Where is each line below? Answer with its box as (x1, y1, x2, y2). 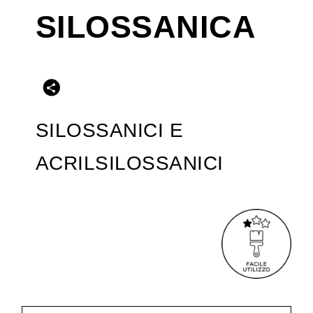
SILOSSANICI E (35, 119, 184, 141)
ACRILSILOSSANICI (35, 152, 224, 174)
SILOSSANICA (35, 9, 255, 45)
